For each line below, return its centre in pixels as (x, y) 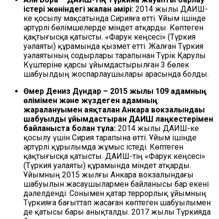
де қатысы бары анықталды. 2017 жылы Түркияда (117, 212)
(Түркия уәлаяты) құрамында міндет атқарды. (107, 166)
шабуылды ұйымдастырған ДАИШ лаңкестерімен (118, 119)
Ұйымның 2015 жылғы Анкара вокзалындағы (109, 175)
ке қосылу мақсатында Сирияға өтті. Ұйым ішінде (115, 19)
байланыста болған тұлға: (70, 129)
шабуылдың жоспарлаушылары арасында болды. (116, 74)
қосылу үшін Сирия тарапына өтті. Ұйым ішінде (110, 138)
